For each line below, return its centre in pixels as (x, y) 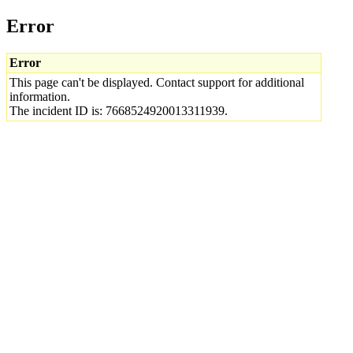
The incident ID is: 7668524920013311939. (119, 110)
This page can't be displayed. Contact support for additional (157, 82)
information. (40, 96)
